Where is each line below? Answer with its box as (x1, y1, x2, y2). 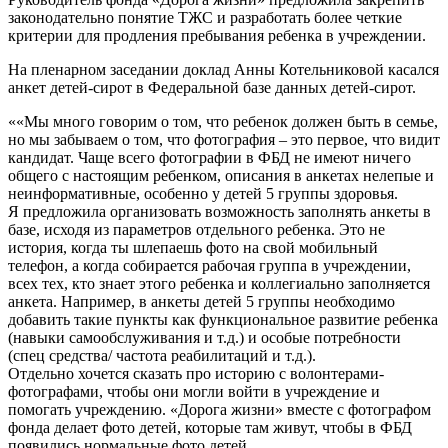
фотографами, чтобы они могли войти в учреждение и (8, 382, 380, 400)
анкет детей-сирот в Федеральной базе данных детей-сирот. (8, 78, 416, 96)
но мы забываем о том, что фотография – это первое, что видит (8, 130, 440, 148)
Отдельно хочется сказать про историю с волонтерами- (8, 364, 384, 382)
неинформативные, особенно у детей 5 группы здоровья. (8, 184, 398, 202)
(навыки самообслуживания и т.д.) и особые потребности (8, 328, 401, 346)
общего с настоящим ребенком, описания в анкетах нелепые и (8, 166, 434, 184)
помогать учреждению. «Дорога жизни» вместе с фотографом (8, 400, 431, 418)
